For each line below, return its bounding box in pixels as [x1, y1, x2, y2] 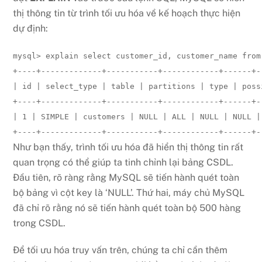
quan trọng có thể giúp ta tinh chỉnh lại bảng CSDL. [13, 156, 234, 168]
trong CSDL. [13, 217, 66, 229]
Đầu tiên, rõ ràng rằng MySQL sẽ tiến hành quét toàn [13, 171, 240, 183]
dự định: [13, 22, 49, 34]
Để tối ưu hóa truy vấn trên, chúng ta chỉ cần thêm [13, 244, 228, 256]
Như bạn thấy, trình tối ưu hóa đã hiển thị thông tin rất [13, 141, 244, 153]
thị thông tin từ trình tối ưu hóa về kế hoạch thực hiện [13, 7, 241, 19]
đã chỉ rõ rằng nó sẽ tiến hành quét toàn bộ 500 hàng [13, 202, 242, 213]
